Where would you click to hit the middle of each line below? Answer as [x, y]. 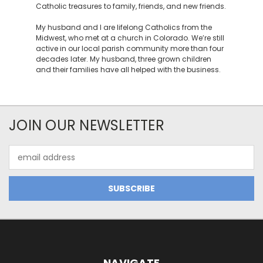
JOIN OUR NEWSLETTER [87, 125]
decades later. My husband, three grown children [123, 59]
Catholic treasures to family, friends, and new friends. [131, 6]
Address [25, 163]
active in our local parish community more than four [129, 48]
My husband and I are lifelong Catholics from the [124, 27]
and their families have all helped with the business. [128, 70]
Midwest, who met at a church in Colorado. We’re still [130, 38]
